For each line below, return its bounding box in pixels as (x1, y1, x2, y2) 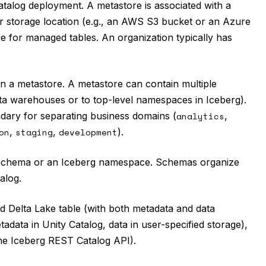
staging (15, 126, 53, 138)
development (59, 126, 118, 138)
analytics (176, 110, 224, 122)
